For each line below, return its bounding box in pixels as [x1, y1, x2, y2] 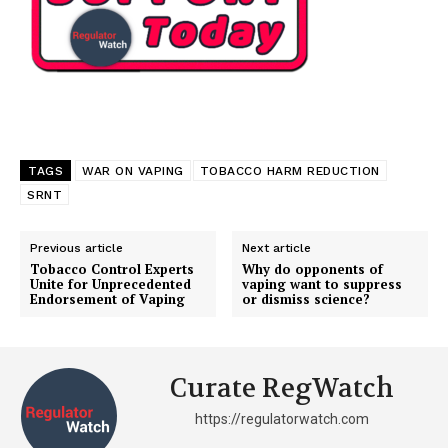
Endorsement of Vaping [30, 290, 185, 309]
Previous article [30, 241, 123, 256]
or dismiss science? [242, 290, 371, 309]
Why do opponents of [242, 260, 384, 279]
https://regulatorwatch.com [194, 411, 369, 428]
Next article [242, 241, 312, 256]
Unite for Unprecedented [30, 275, 191, 294]
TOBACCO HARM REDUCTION [199, 164, 380, 179]
